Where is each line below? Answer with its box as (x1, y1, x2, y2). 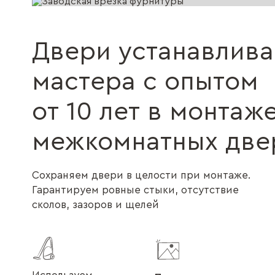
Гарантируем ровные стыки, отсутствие (32, 184, 239, 195)
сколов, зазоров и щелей (32, 199, 159, 210)
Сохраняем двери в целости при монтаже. (32, 169, 250, 180)
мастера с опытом (32, 68, 258, 95)
